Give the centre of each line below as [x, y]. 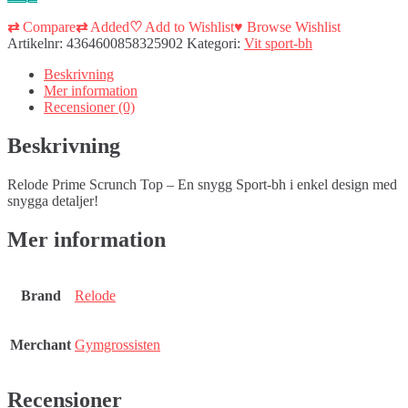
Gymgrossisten [117, 344]
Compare [47, 26]
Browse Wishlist [292, 26]
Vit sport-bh [278, 43]
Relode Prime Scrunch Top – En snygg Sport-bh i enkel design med [202, 184]
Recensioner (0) [89, 107]
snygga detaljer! [53, 200]
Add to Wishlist [188, 26]
